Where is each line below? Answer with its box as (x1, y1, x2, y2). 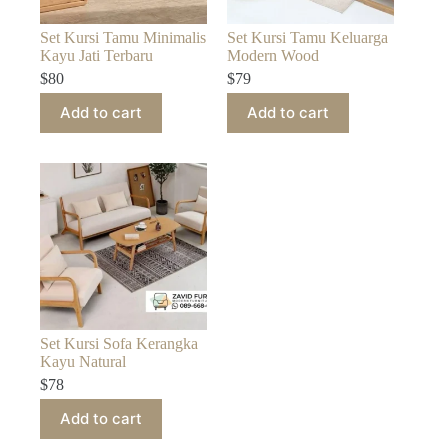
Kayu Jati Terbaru (40, 46, 153, 64)
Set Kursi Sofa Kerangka (40, 334, 198, 352)
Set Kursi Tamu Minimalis (40, 28, 206, 46)
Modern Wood (227, 46, 320, 64)
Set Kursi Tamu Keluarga (227, 28, 389, 46)
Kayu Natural (40, 352, 126, 370)
